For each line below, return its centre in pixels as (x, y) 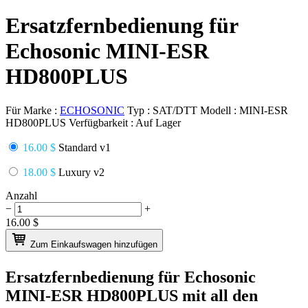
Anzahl (21, 195)
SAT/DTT (175, 110)
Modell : (220, 110)
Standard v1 (83, 147)
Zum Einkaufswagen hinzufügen (94, 244)
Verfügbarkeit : (102, 122)
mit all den (220, 295)
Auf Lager (158, 122)
